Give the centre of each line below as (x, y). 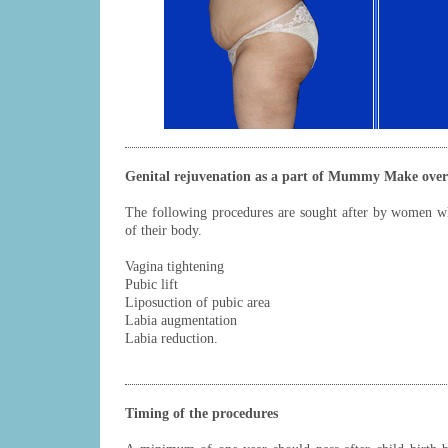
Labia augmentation (181, 320)
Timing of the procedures (201, 413)
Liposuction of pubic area (197, 302)
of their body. (163, 230)
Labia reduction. (171, 338)
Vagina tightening (174, 266)
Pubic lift (151, 284)
